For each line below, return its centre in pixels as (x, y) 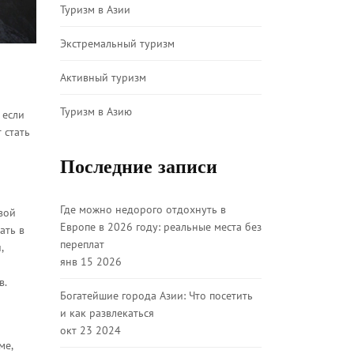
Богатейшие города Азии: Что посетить (156, 296)
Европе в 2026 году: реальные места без (161, 227)
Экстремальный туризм (117, 43)
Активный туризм (103, 77)
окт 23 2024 (90, 330)
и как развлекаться (107, 313)
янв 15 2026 (91, 262)
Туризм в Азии (95, 9)
